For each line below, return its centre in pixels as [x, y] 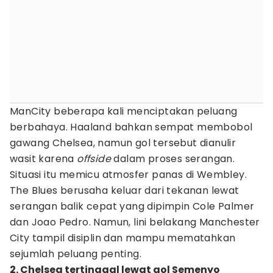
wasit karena [44, 159]
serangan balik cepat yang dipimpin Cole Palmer [132, 206]
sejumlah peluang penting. [76, 254]
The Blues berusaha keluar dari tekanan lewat [125, 190]
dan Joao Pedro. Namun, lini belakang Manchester [135, 222]
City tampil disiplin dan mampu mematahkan [123, 238]
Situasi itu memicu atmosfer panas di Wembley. [128, 175]
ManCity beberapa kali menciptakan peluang [124, 111]
